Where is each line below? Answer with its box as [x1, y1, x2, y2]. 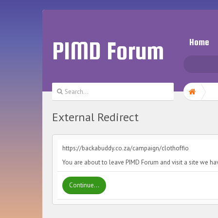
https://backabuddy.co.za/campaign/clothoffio [62, 144, 189, 152]
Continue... [69, 181, 99, 189]
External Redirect [52, 109, 139, 125]
